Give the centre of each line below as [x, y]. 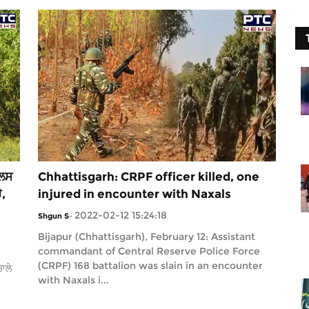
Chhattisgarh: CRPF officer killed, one [149, 177]
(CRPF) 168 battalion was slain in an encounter [151, 266]
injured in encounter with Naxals [135, 194]
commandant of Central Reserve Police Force [149, 251]
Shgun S [54, 216]
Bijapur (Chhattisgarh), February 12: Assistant [147, 237]
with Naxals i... [74, 280]
